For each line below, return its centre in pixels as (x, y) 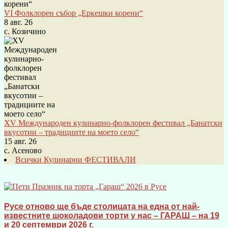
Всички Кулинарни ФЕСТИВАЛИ (76, 159)
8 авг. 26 (18, 22)
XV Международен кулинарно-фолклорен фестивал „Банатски (113, 123)
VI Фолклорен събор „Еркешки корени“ (74, 13)
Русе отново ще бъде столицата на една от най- (102, 207)
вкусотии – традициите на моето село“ (72, 132)
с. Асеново (23, 150)
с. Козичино (25, 31)
